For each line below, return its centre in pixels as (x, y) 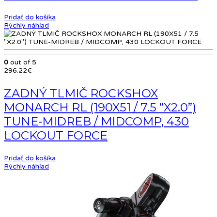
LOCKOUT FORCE (56, 136)
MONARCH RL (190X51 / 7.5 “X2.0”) (100, 108)
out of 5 (22, 62)
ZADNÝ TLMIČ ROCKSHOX (81, 93)
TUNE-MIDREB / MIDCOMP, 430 (96, 122)
